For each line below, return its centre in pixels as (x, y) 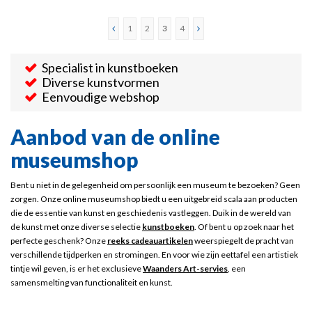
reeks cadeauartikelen (150, 241)
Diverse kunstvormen (101, 82)
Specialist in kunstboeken (110, 68)
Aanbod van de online (115, 136)
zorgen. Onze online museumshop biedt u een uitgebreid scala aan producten (154, 199)
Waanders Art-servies (185, 268)
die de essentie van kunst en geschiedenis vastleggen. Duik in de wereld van (151, 213)
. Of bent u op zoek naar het (244, 227)
